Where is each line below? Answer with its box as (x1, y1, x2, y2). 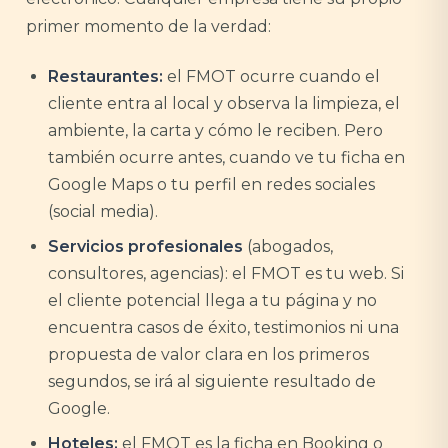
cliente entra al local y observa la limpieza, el (48, 94, 400, 113)
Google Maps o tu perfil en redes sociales (48, 175, 375, 194)
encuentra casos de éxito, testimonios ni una (48, 318, 399, 337)
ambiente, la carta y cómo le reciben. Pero (48, 121, 383, 140)
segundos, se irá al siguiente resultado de (48, 372, 376, 391)
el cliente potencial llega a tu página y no (48, 291, 377, 310)
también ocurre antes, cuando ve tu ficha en (48, 148, 405, 167)
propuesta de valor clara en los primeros (48, 345, 369, 364)
